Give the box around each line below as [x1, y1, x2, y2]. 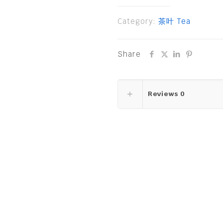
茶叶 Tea [158, 16, 191, 26]
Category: [117, 16, 158, 26]
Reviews [148, 90, 180, 98]
